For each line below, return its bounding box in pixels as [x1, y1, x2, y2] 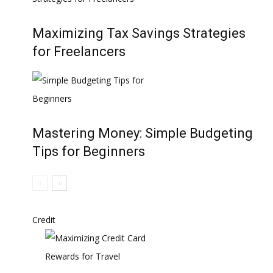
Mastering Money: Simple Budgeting [32, 126, 253, 141]
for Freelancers [32, 44, 126, 59]
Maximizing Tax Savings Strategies [32, 26, 246, 41]
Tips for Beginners [32, 144, 145, 159]
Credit [32, 214, 55, 225]
